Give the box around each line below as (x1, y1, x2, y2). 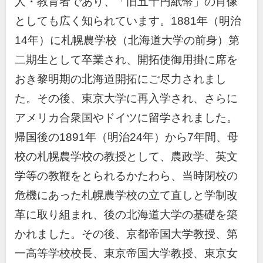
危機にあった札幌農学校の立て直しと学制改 (15, 188, 238, 201)
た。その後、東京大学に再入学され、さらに (15, 92, 238, 104)
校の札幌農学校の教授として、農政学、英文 (15, 150, 238, 163)
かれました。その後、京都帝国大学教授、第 (15, 227, 238, 240)
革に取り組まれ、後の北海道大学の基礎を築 (15, 208, 238, 221)
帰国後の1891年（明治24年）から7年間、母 (15, 130, 238, 143)
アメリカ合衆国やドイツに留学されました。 (15, 111, 238, 124)
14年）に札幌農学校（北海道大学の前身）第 (15, 33, 240, 46)
